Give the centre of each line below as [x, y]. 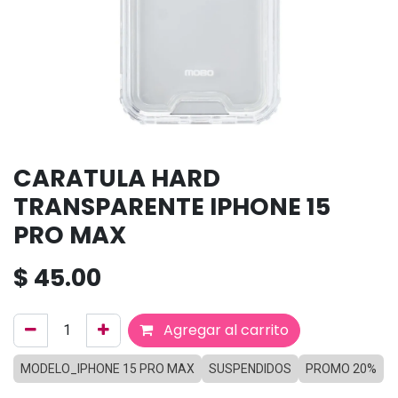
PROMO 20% [341, 368]
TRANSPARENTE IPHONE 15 [172, 206]
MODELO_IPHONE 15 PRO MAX [107, 368]
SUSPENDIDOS [250, 368]
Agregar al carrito [224, 330]
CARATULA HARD [117, 178]
